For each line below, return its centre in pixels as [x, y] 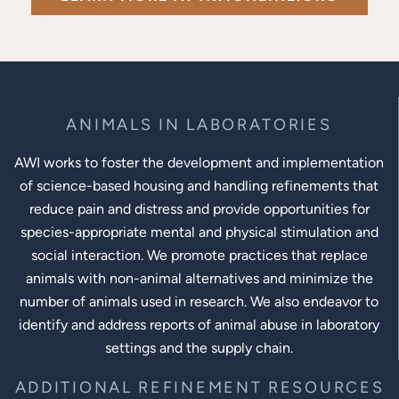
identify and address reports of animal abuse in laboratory [199, 325]
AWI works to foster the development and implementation [199, 163]
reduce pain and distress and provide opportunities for [199, 209]
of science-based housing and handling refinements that [199, 186]
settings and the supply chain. [199, 348]
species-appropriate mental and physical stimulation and [199, 232]
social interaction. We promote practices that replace [199, 256]
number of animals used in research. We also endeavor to [199, 302]
